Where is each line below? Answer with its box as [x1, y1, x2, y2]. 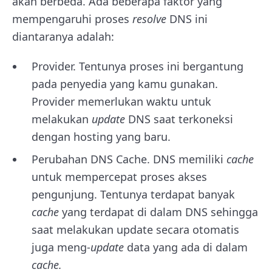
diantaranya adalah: [12, 29, 114, 44]
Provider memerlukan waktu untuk [32, 93, 211, 109]
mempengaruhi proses [12, 11, 132, 26]
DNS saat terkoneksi [128, 111, 233, 126]
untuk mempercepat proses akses [32, 169, 207, 184]
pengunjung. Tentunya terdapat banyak [32, 186, 235, 202]
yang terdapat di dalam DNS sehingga [62, 204, 258, 219]
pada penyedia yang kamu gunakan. [32, 76, 218, 91]
